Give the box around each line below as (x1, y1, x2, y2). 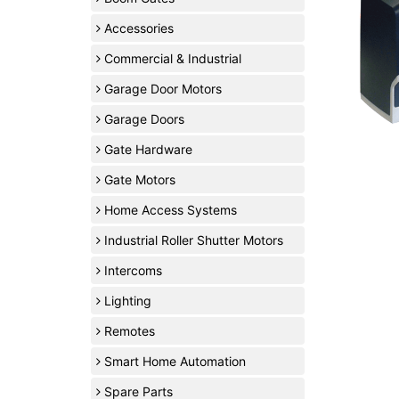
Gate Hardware (101, 142, 192, 158)
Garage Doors (101, 111, 184, 127)
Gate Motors (101, 172, 175, 188)
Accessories (101, 20, 174, 37)
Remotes (101, 323, 155, 339)
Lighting (101, 293, 151, 309)
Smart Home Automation (101, 354, 246, 370)
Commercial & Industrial (101, 51, 241, 67)
